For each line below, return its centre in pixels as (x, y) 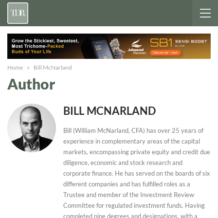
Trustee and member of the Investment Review (129, 194)
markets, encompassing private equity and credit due (137, 152)
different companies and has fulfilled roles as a (127, 184)
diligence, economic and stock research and (123, 162)
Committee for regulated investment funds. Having (134, 205)
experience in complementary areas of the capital (132, 141)
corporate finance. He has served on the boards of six (137, 173)
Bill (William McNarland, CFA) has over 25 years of (133, 130)
